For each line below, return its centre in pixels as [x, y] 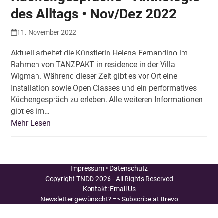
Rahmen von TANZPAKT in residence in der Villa [93, 64]
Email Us [123, 189]
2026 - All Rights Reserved [133, 178]
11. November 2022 [46, 32]
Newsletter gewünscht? [76, 199]
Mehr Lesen [31, 123]
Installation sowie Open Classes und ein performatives [104, 88]
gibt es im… [30, 111]
